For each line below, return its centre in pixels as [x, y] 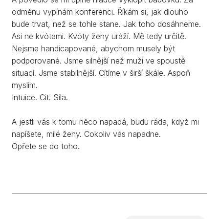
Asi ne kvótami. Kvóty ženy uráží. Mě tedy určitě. [99, 36]
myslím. [25, 85]
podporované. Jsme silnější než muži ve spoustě [99, 60]
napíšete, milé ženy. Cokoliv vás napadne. [86, 134]
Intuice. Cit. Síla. [40, 97]
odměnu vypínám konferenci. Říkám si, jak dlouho [100, 11]
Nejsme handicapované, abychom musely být [93, 48]
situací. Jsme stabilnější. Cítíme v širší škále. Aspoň [101, 73]
